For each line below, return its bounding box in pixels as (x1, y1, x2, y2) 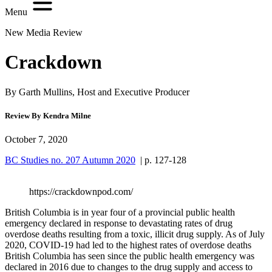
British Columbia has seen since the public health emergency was (5, 251, 254, 261)
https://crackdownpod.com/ (29, 186, 133, 197)
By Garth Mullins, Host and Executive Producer (5, 86, 189, 97)
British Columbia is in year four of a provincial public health (5, 207, 235, 217)
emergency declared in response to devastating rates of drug (5, 218, 233, 228)
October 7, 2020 (5, 134, 67, 144)
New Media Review (5, 27, 83, 38)
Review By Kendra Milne (5, 110, 91, 120)
